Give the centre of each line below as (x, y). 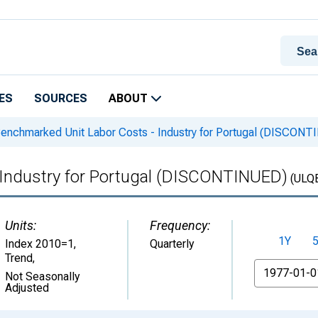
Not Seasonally (43, 276)
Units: (21, 225)
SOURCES (61, 98)
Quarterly (172, 244)
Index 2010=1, (40, 244)
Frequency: (180, 225)
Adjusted (27, 288)
